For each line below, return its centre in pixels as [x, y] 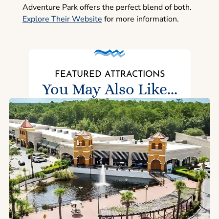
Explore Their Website [62, 19]
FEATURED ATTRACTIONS [109, 75]
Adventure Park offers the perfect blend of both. [107, 8]
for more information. [140, 19]
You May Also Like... [109, 89]
